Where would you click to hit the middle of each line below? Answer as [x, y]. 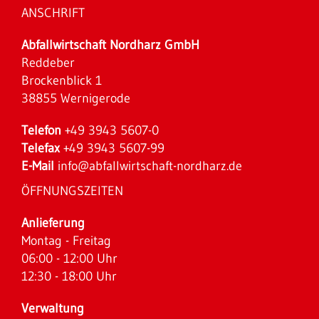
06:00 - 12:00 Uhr [69, 258]
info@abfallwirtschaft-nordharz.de [150, 166]
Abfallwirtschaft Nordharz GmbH [110, 45]
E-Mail [38, 166]
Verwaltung [53, 308]
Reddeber [48, 63]
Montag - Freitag [66, 241]
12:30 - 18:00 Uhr [69, 276]
